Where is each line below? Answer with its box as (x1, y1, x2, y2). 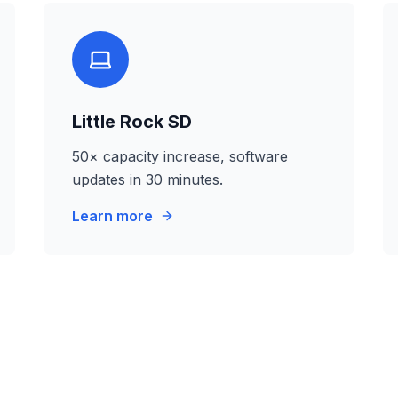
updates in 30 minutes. (72, 171, 224, 188)
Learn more (72, 207, 154, 225)
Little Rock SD (72, 111, 193, 132)
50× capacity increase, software (72, 147, 289, 165)
